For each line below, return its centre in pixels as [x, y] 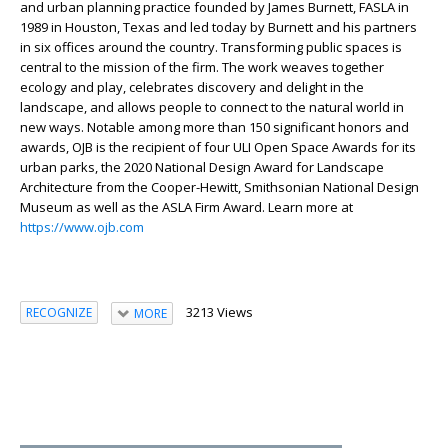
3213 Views [219, 311]
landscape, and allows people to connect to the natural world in [212, 106]
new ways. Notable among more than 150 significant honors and [214, 126]
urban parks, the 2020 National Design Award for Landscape [202, 166]
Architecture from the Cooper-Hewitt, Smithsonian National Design [219, 186]
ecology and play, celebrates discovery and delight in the [192, 86]
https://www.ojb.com [82, 226]
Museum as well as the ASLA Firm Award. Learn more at [186, 206]
